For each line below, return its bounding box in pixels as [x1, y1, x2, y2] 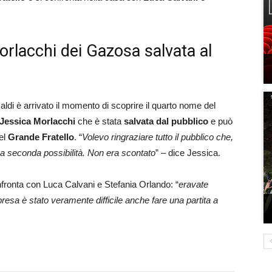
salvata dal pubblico [124, 115, 208, 126]
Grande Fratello [8, 131, 74, 142]
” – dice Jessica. [155, 147, 220, 158]
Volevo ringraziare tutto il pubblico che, [82, 131, 233, 142]
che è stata [75, 115, 124, 126]
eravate [178, 178, 208, 189]
